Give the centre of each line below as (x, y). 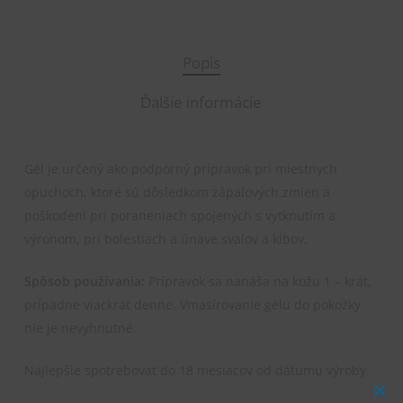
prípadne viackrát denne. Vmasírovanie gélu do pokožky (192, 305)
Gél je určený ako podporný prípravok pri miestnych (180, 169)
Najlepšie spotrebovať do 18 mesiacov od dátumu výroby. (197, 371)
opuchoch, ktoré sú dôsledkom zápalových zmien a (177, 193)
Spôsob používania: (84, 282)
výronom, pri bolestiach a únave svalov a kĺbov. (166, 239)
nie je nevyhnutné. (80, 328)
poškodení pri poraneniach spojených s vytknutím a (179, 216)
